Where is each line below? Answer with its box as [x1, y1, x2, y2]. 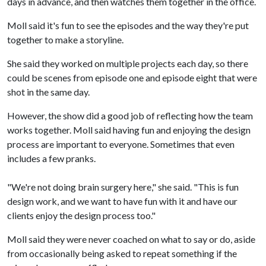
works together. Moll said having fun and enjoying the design [7, 124, 251, 135]
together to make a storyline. [7, 34, 123, 45]
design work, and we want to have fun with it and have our [7, 195, 237, 207]
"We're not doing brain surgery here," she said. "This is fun [7, 181, 239, 192]
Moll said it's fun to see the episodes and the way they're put [7, 20, 249, 31]
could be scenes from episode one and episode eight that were [7, 72, 257, 83]
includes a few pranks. [7, 153, 96, 164]
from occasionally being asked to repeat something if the [7, 248, 237, 259]
